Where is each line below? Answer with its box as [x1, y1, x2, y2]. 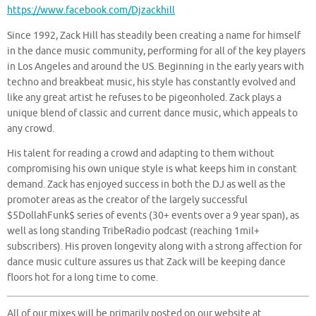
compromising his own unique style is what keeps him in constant [7, 163, 297, 176]
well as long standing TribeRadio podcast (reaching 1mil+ [7, 225, 260, 238]
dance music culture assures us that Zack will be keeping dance [7, 256, 286, 269]
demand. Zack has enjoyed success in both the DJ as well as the [7, 178, 286, 191]
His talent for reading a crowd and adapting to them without [7, 147, 274, 160]
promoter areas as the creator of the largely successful [7, 194, 248, 207]
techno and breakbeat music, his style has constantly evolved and [7, 75, 296, 88]
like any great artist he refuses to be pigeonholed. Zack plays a [7, 91, 281, 104]
